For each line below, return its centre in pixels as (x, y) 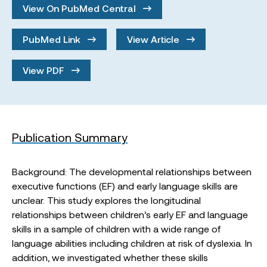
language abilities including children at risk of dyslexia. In (132, 243)
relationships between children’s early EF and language (130, 214)
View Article (154, 39)
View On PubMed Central (80, 8)
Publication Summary (70, 137)
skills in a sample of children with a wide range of (116, 229)
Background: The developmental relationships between (132, 171)
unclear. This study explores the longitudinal (106, 200)
